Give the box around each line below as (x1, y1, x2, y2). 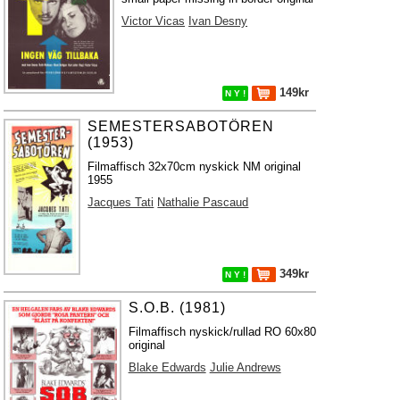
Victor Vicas (121, 14, 186, 28)
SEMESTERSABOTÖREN (87, 119, 275, 134)
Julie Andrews (209, 361, 281, 374)
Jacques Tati (87, 196, 154, 209)
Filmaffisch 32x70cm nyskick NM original (87, 160, 302, 173)
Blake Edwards (128, 361, 206, 374)
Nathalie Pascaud (157, 196, 249, 209)
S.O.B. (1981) (128, 300, 226, 315)
